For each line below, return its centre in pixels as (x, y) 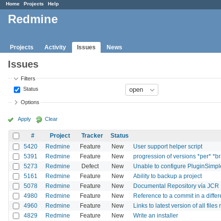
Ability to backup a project (167, 176)
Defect (90, 166)
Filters (28, 78)
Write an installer (156, 215)
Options (30, 102)
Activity (55, 47)
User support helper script (168, 146)
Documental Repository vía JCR (176, 186)
